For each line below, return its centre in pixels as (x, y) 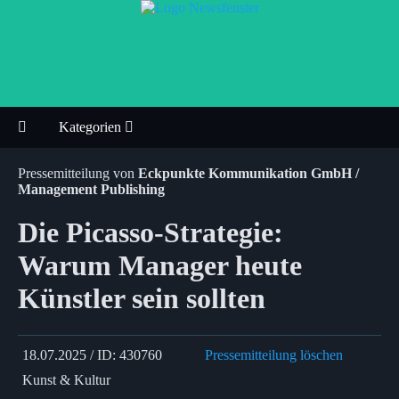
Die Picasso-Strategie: (151, 233)
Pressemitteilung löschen (274, 354)
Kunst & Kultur (66, 379)
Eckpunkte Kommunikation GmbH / (248, 173)
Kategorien (92, 127)
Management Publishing (91, 189)
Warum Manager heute (160, 266)
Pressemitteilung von (78, 173)
